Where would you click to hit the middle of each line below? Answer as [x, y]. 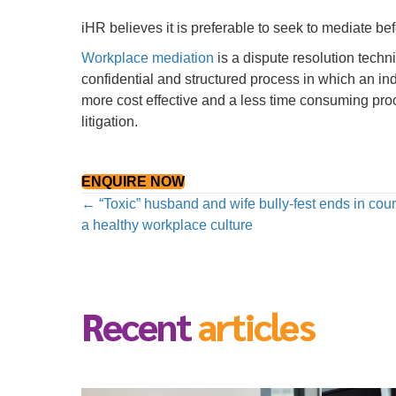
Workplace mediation [148, 57]
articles [256, 325]
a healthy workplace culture [167, 225]
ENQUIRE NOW [133, 181]
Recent [136, 325]
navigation [164, 246]
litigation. [110, 121]
